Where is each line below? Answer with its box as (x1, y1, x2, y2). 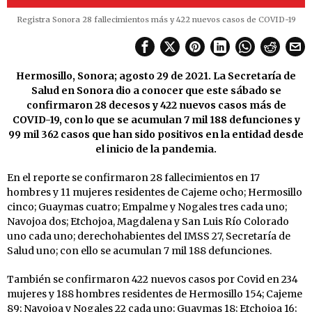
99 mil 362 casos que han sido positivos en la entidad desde (8, 127, 304, 141)
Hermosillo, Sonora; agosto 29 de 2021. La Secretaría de (16, 69, 296, 82)
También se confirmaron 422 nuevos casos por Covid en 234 (7, 272, 298, 286)
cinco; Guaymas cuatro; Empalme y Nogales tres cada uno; (7, 200, 287, 213)
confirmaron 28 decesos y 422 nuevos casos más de (26, 98, 286, 111)
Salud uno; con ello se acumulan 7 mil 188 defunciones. (7, 244, 272, 257)
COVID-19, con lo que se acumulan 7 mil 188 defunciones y (12, 113, 300, 126)
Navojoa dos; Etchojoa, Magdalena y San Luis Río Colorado (7, 214, 289, 228)
